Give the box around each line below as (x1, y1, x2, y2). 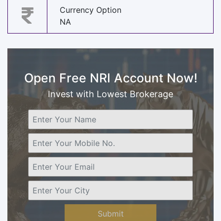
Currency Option (60, 5, 121, 15)
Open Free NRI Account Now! (24, 70, 197, 85)
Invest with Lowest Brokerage (48, 88, 173, 99)
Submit (97, 208, 124, 219)
